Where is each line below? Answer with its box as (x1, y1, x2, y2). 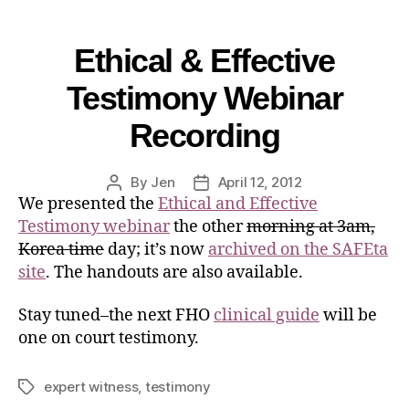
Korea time (18, 238, 104, 260)
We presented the (18, 193, 158, 215)
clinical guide (214, 305, 320, 327)
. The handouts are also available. (46, 261, 303, 283)
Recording (129, 116, 280, 154)
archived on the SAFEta (208, 238, 388, 260)
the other (170, 215, 246, 237)
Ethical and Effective (158, 193, 318, 215)
